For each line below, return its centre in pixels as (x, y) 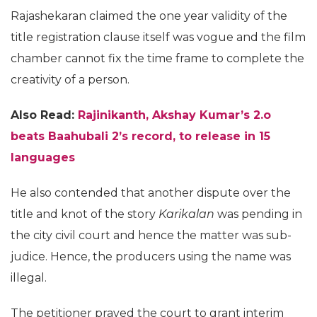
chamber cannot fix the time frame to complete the (157, 58)
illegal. (29, 278)
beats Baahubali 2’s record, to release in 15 (140, 136)
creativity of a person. (70, 80)
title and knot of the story (85, 214)
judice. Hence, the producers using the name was (151, 257)
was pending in (258, 214)
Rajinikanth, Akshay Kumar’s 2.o (174, 115)
